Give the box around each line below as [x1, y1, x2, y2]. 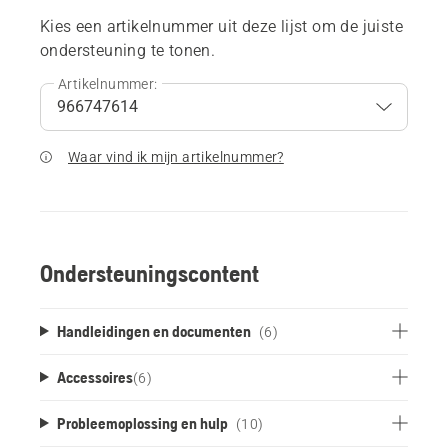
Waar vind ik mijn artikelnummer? [68, 148, 284, 165]
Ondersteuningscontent [40, 259, 259, 287]
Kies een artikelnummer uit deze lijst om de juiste [40, 16, 403, 36]
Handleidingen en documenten [56, 321, 251, 340]
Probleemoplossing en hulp [56, 413, 228, 432]
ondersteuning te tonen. [40, 40, 216, 60]
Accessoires [56, 367, 133, 386]
